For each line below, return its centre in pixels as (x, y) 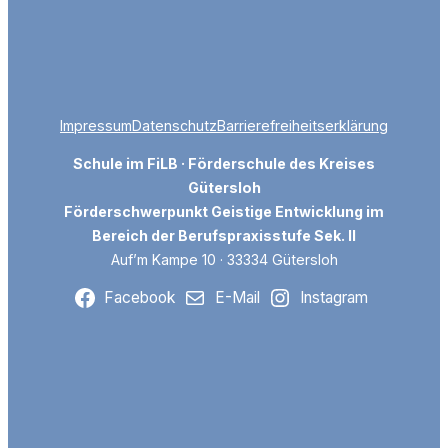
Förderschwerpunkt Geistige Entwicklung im (224, 211)
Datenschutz (174, 125)
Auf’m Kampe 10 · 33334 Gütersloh (224, 259)
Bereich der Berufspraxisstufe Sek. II (224, 235)
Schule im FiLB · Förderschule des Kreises (224, 163)
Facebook (140, 297)
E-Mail (237, 297)
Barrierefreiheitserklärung (302, 125)
